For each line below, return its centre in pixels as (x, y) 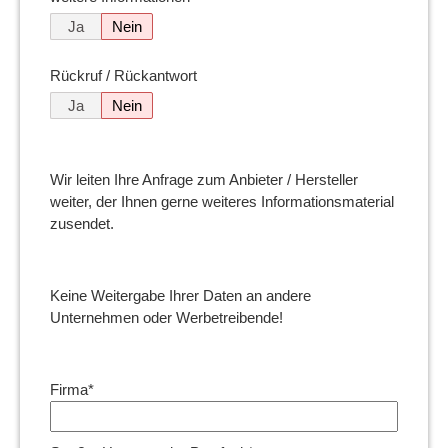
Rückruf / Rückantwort (123, 75)
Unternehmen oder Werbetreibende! (166, 317)
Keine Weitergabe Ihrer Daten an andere (180, 295)
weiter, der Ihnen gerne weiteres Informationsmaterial (222, 201)
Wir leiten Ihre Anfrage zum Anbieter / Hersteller (204, 179)
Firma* (72, 389)
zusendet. (82, 223)
